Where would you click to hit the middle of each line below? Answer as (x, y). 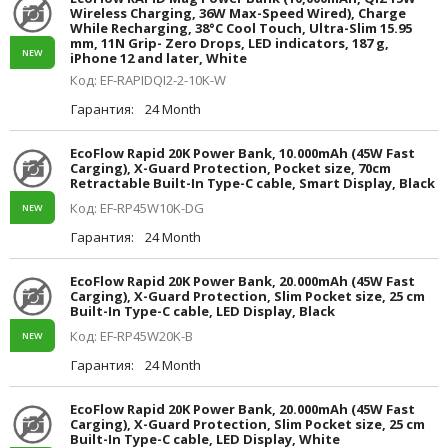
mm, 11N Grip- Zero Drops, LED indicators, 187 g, (229, 43)
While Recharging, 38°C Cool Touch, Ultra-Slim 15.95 (241, 28)
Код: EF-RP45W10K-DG (137, 208)
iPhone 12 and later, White (158, 58)
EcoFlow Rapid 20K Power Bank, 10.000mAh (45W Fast (242, 153)
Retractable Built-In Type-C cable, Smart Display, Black (252, 183)
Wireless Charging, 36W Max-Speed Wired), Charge (238, 13)
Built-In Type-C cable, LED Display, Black (202, 311)
